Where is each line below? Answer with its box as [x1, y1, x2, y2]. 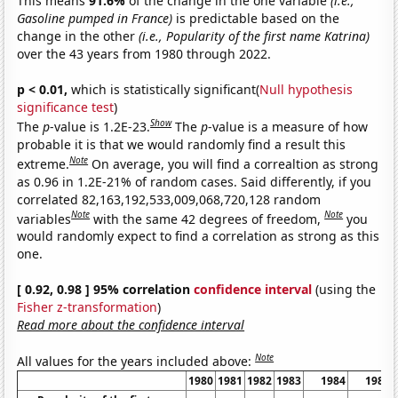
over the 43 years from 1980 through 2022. [17, 45, 272, 63]
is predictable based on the [172, 10, 340, 28]
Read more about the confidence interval [17, 316, 245, 334]
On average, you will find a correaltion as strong [92, 155, 379, 172]
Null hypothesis [259, 81, 354, 99]
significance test [17, 99, 115, 116]
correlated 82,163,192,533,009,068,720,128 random [17, 190, 322, 208]
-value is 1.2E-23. [50, 117, 151, 135]
